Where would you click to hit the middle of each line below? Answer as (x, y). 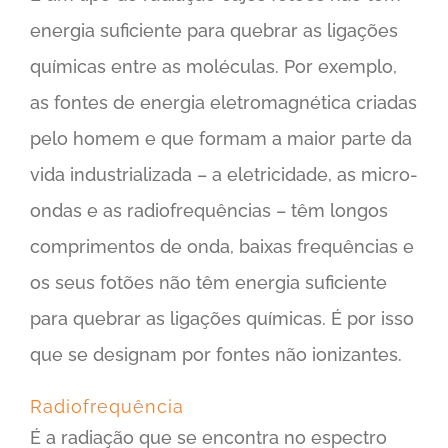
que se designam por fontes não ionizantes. (216, 354)
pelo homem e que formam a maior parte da (221, 138)
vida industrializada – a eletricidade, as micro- (224, 174)
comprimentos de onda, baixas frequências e (222, 246)
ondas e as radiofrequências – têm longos (209, 210)
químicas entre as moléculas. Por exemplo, (213, 66)
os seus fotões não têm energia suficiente (208, 282)
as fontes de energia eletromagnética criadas (223, 102)
